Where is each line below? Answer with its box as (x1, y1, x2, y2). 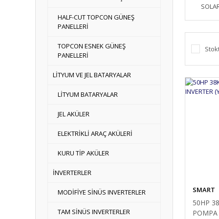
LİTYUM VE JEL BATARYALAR (53, 70, 131, 79)
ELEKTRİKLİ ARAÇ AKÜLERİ (58, 129, 132, 138)
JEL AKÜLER (58, 109, 89, 118)
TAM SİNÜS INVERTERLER (58, 207, 130, 216)
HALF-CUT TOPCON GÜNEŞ (58, 13, 134, 22)
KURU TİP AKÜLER (58, 149, 109, 157)
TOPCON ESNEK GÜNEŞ (58, 42, 126, 50)
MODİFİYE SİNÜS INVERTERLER (58, 188, 146, 197)
